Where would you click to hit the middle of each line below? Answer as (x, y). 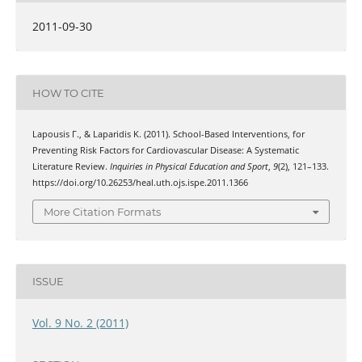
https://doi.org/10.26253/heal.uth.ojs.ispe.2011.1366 (140, 183)
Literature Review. (71, 167)
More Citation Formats (102, 211)
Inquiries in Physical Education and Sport (189, 167)
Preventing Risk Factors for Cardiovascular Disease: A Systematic (165, 151)
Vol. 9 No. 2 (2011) (80, 322)
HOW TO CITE (68, 93)
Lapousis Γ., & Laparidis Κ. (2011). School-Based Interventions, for (168, 135)
